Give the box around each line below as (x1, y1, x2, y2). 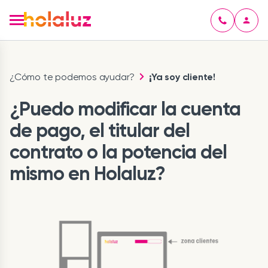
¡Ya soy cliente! (149, 71, 216, 83)
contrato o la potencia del (10, 141, 227, 163)
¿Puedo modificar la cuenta (10, 98, 240, 120)
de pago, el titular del (10, 119, 190, 142)
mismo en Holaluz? (10, 162, 165, 185)
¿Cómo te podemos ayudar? (10, 71, 135, 83)
